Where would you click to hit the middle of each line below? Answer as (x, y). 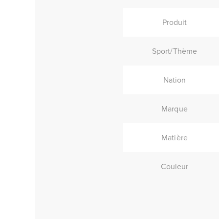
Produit (175, 22)
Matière (175, 137)
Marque (175, 109)
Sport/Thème (175, 51)
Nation (175, 80)
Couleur (175, 166)
